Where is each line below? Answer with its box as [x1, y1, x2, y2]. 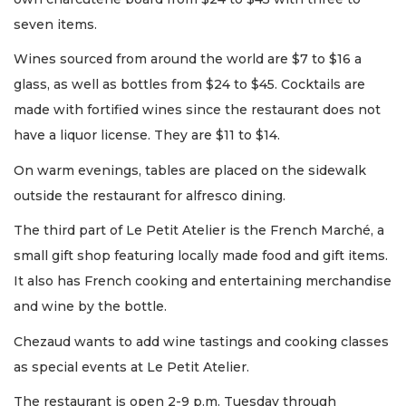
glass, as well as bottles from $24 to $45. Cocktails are [14, 76, 365, 93]
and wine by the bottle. [14, 298, 167, 315]
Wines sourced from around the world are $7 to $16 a [14, 51, 362, 68]
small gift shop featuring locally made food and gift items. [14, 247, 388, 265]
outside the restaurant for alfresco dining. [14, 187, 285, 204]
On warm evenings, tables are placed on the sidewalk [14, 161, 366, 179]
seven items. [14, 15, 97, 33]
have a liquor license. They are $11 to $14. [14, 127, 280, 144]
